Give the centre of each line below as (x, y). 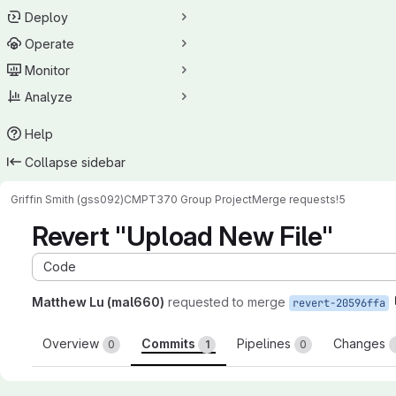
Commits (170, 343)
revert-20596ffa (339, 303)
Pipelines (266, 343)
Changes (361, 343)
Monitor (47, 70)
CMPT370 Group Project (188, 199)
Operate (49, 43)
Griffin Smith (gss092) (67, 199)
